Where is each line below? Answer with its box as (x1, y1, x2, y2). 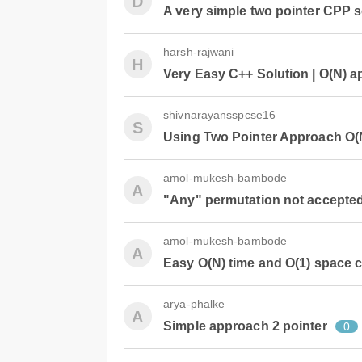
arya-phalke (163, 297, 225, 310)
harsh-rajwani (163, 45, 234, 58)
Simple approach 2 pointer (163, 319, 327, 333)
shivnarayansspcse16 (163, 108, 276, 121)
